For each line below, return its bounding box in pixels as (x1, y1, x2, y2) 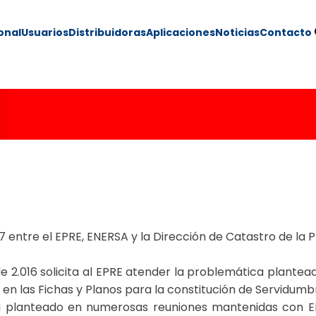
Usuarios (21, 25, 68, 39)
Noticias (215, 25, 260, 39)
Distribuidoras (68, 25, 146, 39)
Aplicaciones (146, 25, 215, 39)
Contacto (260, 25, 312, 39)
